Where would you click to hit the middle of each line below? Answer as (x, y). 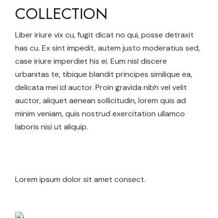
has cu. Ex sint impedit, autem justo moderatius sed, (108, 48)
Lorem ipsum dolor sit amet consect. (81, 180)
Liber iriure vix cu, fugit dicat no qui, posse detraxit (105, 35)
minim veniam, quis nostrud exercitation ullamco (100, 114)
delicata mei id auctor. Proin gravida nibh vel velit (101, 88)
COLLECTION (62, 14)
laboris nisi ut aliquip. (52, 127)
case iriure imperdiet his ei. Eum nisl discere (91, 61)
